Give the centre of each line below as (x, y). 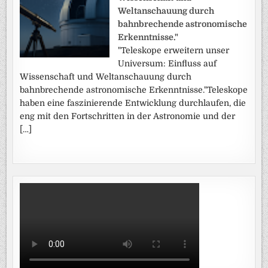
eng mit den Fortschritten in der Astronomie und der (128, 116)
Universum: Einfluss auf (167, 64)
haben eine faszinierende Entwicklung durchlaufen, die (133, 103)
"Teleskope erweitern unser (174, 51)
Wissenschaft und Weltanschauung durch (106, 77)
